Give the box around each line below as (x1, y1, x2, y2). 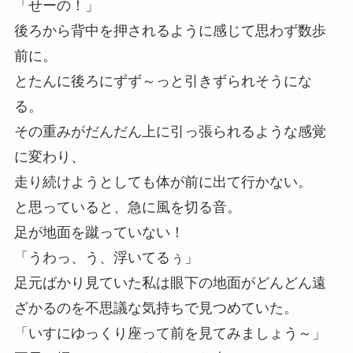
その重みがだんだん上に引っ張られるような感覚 (13, 124, 326, 140)
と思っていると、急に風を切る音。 (13, 199, 241, 216)
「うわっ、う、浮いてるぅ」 (13, 250, 199, 266)
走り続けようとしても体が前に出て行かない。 (13, 174, 312, 191)
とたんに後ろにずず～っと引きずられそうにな (13, 73, 312, 90)
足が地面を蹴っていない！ (13, 225, 184, 241)
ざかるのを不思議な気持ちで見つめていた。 (13, 300, 298, 317)
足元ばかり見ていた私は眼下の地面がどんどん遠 (13, 275, 326, 292)
